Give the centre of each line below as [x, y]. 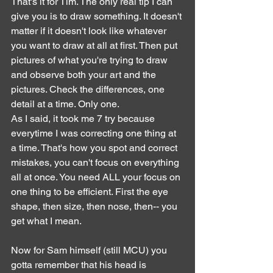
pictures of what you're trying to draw [90, 60]
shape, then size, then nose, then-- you [95, 206]
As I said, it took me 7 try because [84, 118]
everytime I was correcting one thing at [95, 133]
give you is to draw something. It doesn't [97, 16]
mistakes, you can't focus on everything [96, 162]
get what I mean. [46, 221]
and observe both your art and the [85, 74]
